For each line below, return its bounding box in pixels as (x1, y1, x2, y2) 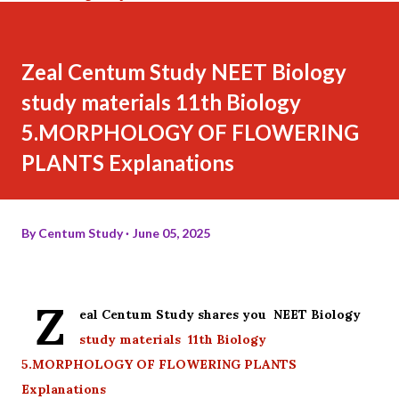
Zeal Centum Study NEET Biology (21, 58, 346, 85)
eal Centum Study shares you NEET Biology (79, 305, 364, 322)
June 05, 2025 (133, 224, 210, 240)
